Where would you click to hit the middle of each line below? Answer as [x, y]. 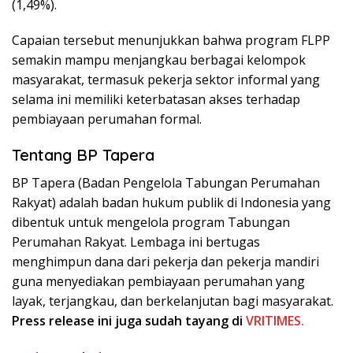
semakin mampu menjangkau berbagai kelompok [159, 59]
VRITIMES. [275, 320]
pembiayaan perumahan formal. [107, 119]
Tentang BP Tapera [83, 154]
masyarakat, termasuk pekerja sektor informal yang [166, 79]
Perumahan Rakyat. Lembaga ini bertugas [136, 242]
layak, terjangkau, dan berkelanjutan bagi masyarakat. [173, 301]
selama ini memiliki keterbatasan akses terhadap [156, 99]
